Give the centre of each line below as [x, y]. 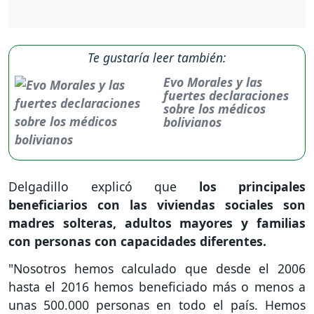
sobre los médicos [215, 109]
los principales [241, 187]
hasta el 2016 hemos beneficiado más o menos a [157, 286]
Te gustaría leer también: [157, 58]
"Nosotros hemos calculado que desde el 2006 [157, 268]
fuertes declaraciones [226, 96]
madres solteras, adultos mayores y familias [157, 223]
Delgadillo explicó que [93, 187]
